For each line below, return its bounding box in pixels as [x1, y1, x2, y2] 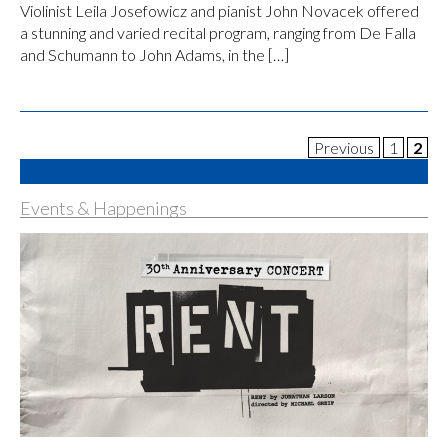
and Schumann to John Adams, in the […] [20, 45, 289, 65]
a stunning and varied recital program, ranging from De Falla [20, 23, 416, 43]
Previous [314, 138, 374, 158]
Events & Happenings [20, 197, 187, 220]
